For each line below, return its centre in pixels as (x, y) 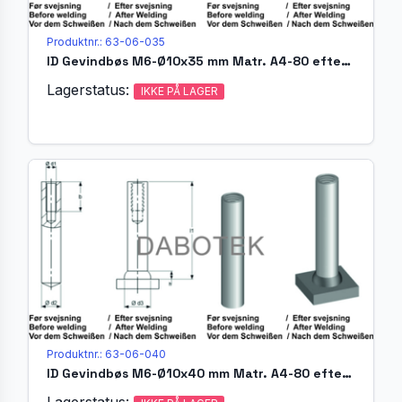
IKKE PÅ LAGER (179, 92)
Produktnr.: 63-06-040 (106, 354)
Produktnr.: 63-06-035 (106, 42)
